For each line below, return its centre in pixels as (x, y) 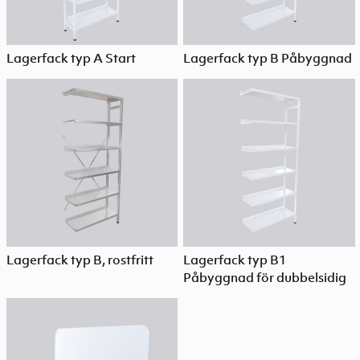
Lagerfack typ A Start (71, 58)
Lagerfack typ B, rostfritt (80, 259)
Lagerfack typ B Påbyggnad (268, 58)
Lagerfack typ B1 (235, 259)
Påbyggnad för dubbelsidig (265, 277)
